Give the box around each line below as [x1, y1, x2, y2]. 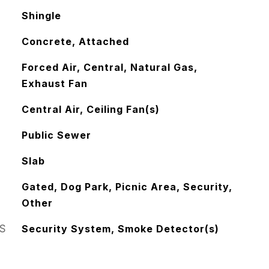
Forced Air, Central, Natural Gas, [21, 61, 198, 73]
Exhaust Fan [21, 77, 88, 89]
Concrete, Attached [21, 35, 129, 47]
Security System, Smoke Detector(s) [21, 223, 219, 235]
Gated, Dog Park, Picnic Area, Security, [21, 181, 232, 193]
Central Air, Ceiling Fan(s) [21, 103, 160, 115]
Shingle [21, 10, 61, 22]
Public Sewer [21, 129, 91, 141]
